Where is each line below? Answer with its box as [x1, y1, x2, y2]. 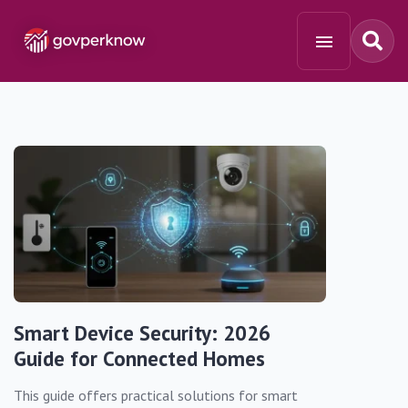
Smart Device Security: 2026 [14, 319, 270, 346]
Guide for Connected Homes [14, 344, 265, 372]
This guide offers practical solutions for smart [14, 385, 298, 404]
